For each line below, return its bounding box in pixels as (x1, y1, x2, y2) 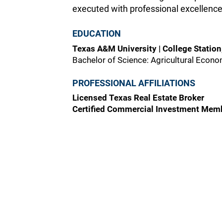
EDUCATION (72, 28, 121, 39)
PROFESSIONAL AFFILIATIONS (72, 78, 195, 88)
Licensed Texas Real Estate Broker (72, 93, 204, 103)
